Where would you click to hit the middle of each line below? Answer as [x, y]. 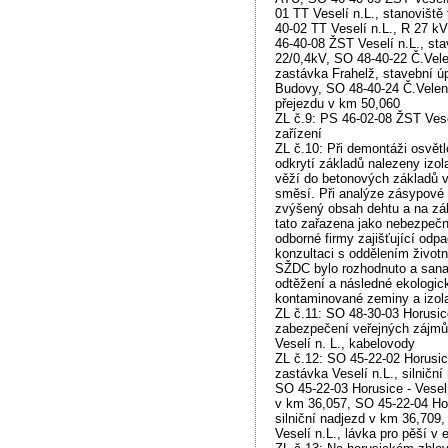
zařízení [299, 133]
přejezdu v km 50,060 [338, 103]
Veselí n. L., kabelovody [345, 343]
